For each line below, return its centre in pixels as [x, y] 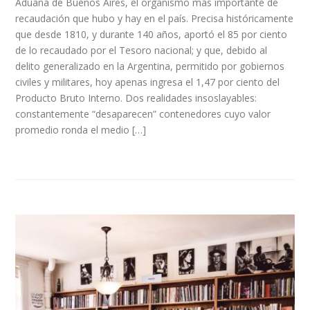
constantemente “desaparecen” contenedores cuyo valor [143, 113]
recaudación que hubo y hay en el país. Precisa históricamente [155, 18]
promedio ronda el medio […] [81, 129]
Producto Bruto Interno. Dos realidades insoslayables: [136, 98]
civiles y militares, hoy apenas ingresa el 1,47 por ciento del [148, 82]
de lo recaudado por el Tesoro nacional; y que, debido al [142, 50]
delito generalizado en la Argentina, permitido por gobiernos [150, 66]
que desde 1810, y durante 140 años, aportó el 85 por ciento [152, 34]
